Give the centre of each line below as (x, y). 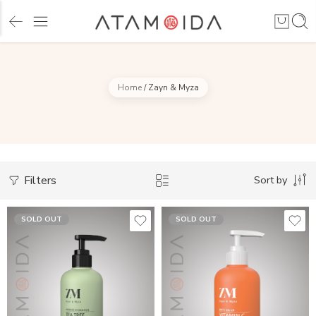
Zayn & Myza (173, 87)
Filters (39, 181)
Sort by (271, 180)
